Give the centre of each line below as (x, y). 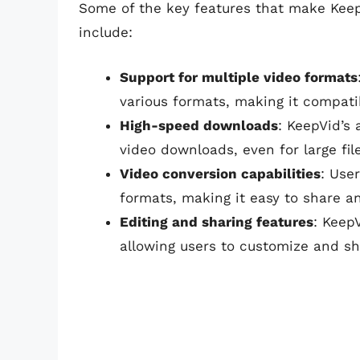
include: (106, 33)
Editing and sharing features (217, 221)
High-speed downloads (199, 125)
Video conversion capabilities (220, 173)
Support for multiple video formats (239, 77)
